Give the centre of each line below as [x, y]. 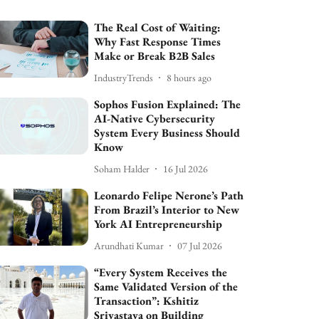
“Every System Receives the [161, 272]
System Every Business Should [167, 133]
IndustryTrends [124, 77]
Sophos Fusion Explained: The [168, 104]
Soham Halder [122, 168]
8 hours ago [189, 77]
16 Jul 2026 [186, 168]
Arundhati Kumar [129, 245]
